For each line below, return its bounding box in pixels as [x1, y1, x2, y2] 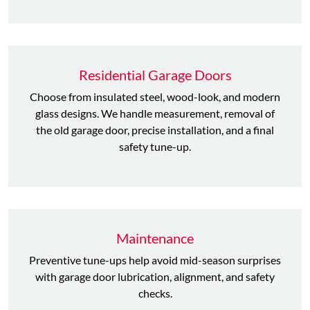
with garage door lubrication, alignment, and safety [35, 270, 275, 283]
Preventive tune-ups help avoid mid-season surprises [29, 253, 281, 266]
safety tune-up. [119, 140, 191, 153]
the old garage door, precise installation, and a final [36, 123, 274, 136]
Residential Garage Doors [78, 66, 232, 83]
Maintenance [116, 230, 194, 246]
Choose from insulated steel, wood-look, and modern [30, 90, 280, 103]
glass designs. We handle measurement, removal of [35, 107, 275, 120]
